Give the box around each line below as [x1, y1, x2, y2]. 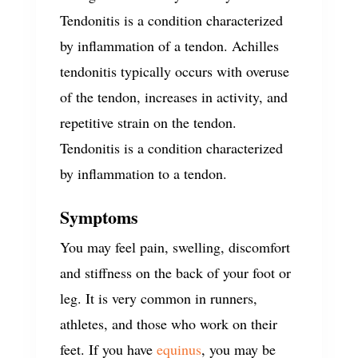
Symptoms [59, 204, 138, 230]
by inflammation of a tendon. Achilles [59, 36, 279, 55]
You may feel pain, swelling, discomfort [59, 237, 290, 257]
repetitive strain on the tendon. [59, 113, 237, 132]
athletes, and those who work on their [59, 314, 277, 333]
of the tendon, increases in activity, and [59, 87, 288, 106]
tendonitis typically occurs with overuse [59, 62, 289, 81]
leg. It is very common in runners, [59, 288, 257, 308]
